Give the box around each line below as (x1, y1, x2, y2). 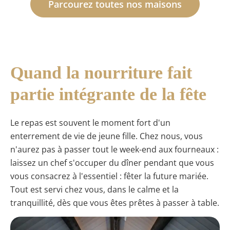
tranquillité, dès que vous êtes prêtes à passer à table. (10, 197, 219, 208)
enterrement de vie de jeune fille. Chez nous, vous (10, 130, 203, 142)
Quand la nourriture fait (10, 63, 192, 83)
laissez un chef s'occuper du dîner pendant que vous (10, 157, 214, 168)
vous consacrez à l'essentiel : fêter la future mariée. (10, 170, 208, 182)
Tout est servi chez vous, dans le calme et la (10, 183, 179, 195)
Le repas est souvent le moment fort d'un (10, 117, 170, 128)
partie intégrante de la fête (10, 85, 206, 104)
